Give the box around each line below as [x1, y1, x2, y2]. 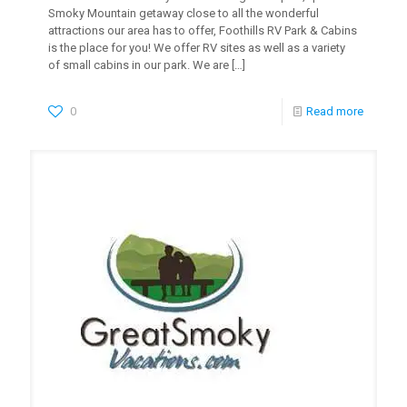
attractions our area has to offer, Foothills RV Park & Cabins [48, 23, 357, 37]
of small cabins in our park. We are [48, 57, 229, 72]
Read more [306, 104, 363, 118]
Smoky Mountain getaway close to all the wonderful [48, 5, 319, 20]
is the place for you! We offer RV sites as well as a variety [48, 40, 345, 55]
